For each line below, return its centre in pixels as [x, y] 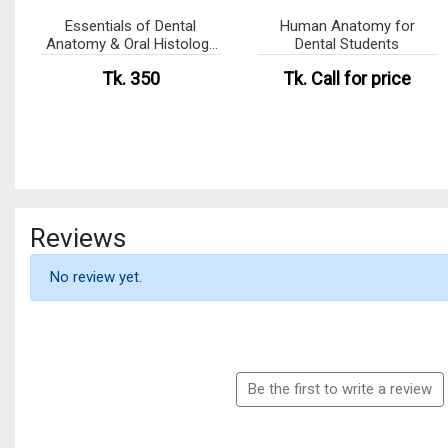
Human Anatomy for [347, 26]
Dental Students [347, 44]
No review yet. [95, 277]
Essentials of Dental [131, 26]
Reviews [78, 238]
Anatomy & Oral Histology [130, 44]
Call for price [361, 79]
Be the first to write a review [339, 389]
